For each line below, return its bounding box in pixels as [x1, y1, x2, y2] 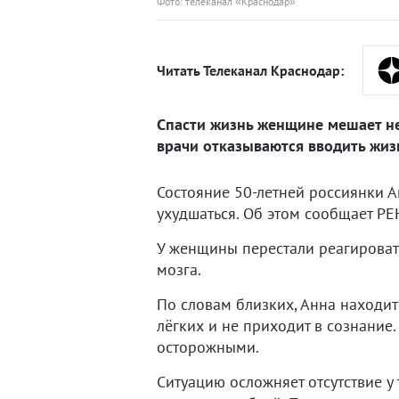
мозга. [157, 259, 201, 280]
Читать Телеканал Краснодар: [157, 61, 344, 79]
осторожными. [157, 337, 259, 357]
